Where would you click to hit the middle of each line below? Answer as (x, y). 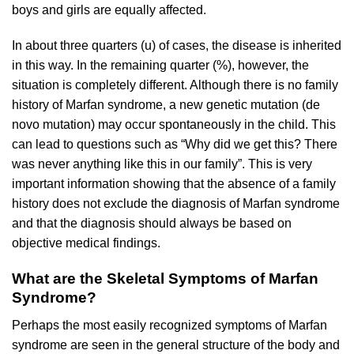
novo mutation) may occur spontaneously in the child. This (174, 125)
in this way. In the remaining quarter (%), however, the (160, 66)
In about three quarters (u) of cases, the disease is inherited (177, 46)
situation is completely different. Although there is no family (175, 85)
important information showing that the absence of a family (174, 184)
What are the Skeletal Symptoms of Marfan (165, 279)
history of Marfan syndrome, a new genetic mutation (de (166, 105)
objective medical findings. (86, 243)
